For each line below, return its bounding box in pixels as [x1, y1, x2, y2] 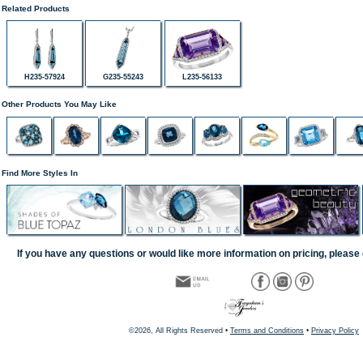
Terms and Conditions [230, 326, 304, 335]
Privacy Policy [311, 326, 359, 335]
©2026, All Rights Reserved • [129, 326, 230, 335]
